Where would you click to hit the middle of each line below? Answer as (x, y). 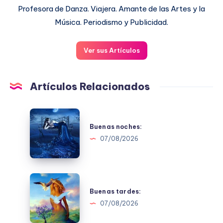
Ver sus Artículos (111, 50)
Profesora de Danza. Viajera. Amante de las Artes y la (111, 8)
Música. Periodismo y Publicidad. (111, 22)
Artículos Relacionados (90, 86)
